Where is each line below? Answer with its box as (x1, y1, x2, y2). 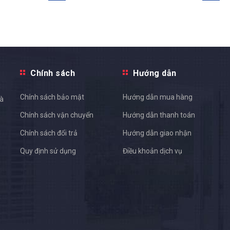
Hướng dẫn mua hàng (123, 93, 193, 102)
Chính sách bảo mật (20, 93, 84, 102)
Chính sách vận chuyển (20, 111, 93, 120)
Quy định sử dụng (20, 147, 76, 156)
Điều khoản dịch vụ (123, 147, 182, 156)
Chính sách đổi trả (20, 129, 78, 138)
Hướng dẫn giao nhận (123, 129, 191, 138)
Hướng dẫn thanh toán (123, 111, 195, 120)
